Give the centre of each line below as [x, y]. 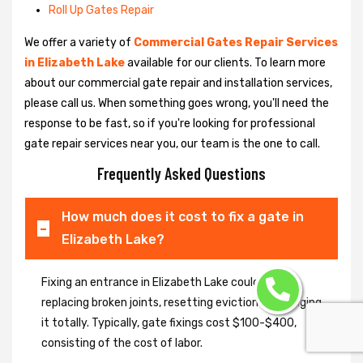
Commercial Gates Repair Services [236, 42]
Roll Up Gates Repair [101, 10]
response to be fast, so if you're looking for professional [170, 123]
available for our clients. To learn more [225, 62]
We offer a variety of [79, 42]
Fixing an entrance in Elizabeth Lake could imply [166, 282]
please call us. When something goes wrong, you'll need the [177, 103]
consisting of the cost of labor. [122, 343]
